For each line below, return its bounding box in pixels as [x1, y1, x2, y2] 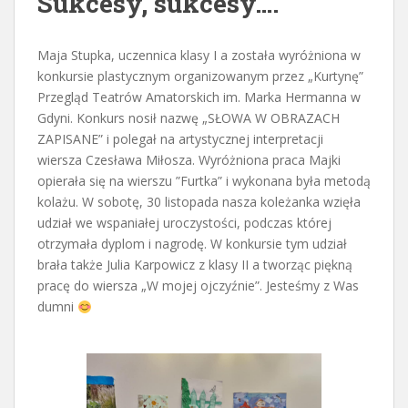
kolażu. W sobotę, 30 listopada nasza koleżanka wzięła [37, 193, 361, 211]
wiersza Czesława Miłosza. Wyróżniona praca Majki [37, 151, 341, 169]
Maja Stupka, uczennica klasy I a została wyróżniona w [37, 46, 361, 65]
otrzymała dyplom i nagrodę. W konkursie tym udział [37, 235, 347, 253]
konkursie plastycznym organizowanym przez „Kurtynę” [37, 67, 363, 86]
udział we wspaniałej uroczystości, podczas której [37, 214, 331, 232]
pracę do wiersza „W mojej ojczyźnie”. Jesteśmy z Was [37, 277, 359, 295]
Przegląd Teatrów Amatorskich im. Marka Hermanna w [37, 88, 361, 107]
